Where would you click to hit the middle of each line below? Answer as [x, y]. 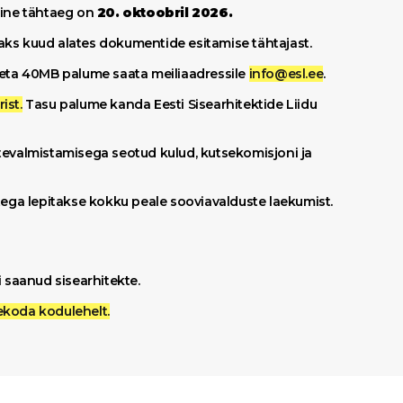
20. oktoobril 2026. [166, 13]
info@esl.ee [286, 74]
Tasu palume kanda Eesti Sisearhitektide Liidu [170, 104]
